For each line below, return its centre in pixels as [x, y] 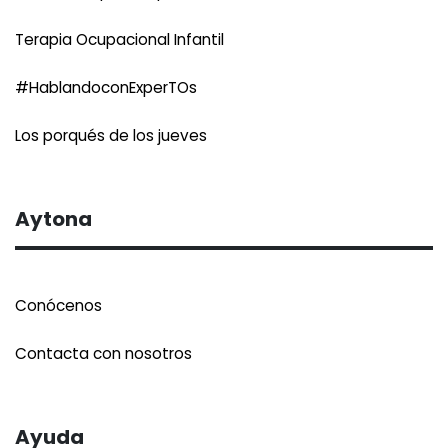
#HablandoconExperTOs [106, 87]
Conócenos [58, 305]
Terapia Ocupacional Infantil [119, 39]
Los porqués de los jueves [111, 135]
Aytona [53, 219]
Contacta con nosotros [103, 353]
